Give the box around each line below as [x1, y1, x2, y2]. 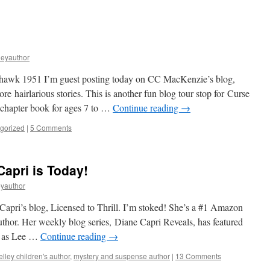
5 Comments [30, 122, 72, 133]
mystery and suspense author [74, 251, 170, 261]
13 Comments [175, 251, 221, 261]
